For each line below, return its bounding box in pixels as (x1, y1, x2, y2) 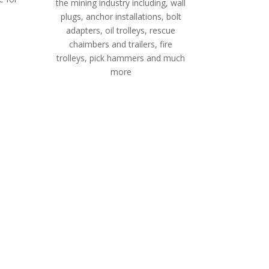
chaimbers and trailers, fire (69, 38, 173, 50)
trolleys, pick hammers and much (56, 52, 186, 64)
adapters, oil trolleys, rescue (66, 24, 176, 36)
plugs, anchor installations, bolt (60, 10, 181, 22)
